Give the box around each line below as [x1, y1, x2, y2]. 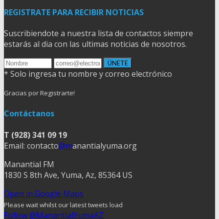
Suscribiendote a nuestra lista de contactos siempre [4, 28, 193, 39]
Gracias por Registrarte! [4, 88, 75, 98]
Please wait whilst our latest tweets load [4, 200, 123, 209]
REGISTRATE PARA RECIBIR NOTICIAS [4, 6, 144, 18]
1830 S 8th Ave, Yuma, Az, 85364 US [4, 169, 132, 180]
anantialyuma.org [72, 140, 137, 151]
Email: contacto [4, 140, 59, 151]
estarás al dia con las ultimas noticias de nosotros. [4, 39, 187, 50]
